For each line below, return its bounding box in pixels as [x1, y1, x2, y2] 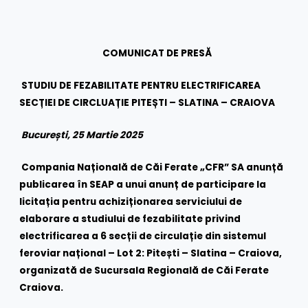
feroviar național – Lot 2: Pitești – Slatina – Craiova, [19, 246, 283, 260]
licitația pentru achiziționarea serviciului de [19, 195, 243, 208]
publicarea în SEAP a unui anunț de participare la [19, 177, 267, 191]
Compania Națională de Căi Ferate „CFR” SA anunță [21, 160, 284, 174]
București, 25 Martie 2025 [21, 128, 144, 142]
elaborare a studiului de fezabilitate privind [19, 212, 241, 225]
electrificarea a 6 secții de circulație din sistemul [19, 229, 267, 243]
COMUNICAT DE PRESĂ [102, 46, 212, 60]
